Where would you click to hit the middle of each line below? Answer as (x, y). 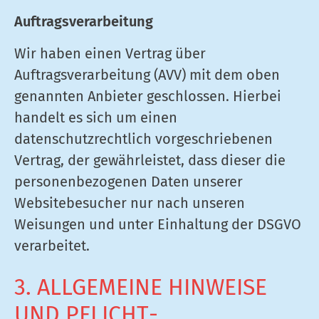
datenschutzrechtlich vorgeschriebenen (143, 139)
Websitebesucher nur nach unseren (130, 203)
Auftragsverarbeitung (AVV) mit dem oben (147, 75)
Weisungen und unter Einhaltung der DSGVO (158, 224)
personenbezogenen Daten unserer (129, 182)
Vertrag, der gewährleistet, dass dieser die (150, 160)
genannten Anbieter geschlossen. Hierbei (148, 96)
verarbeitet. (52, 246)
